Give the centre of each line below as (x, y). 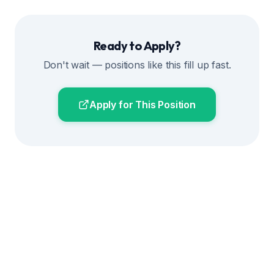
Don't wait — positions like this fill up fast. (137, 65)
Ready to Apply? (137, 46)
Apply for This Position (143, 104)
